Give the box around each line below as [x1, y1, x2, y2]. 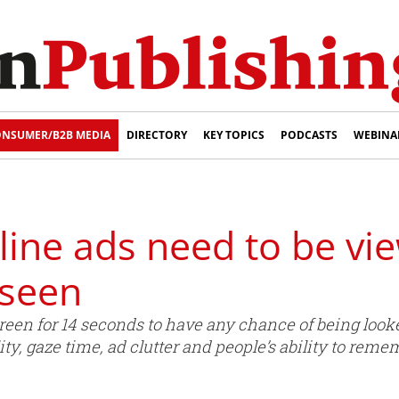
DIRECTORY [126, 127, 187, 142]
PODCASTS [281, 127, 338, 142]
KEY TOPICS [203, 127, 265, 142]
